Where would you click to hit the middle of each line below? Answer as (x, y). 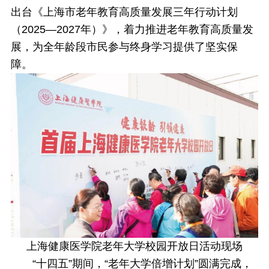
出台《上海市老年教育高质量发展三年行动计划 (124, 12)
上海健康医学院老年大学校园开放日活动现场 (134, 246)
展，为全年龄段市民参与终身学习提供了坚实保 (124, 47)
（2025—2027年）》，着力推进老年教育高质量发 (132, 29)
